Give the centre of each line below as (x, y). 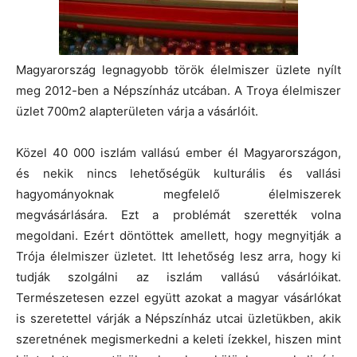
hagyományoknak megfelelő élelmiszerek (178, 194)
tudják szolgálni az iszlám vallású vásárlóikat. (178, 277)
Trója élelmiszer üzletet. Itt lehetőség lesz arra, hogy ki (178, 256)
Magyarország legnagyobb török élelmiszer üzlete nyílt (178, 69)
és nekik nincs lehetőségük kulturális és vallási (178, 173)
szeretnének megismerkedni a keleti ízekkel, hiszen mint (178, 339)
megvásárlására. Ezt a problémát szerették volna (178, 214)
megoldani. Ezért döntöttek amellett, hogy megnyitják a (178, 235)
